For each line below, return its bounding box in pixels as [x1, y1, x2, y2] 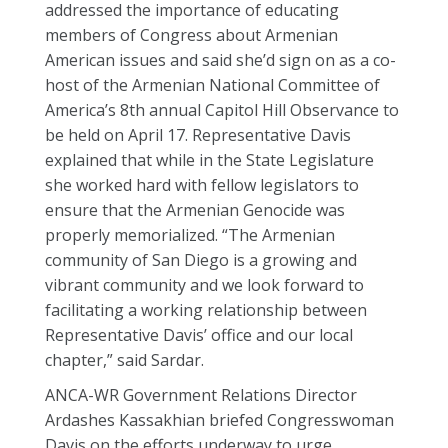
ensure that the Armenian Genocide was [45, 199, 345, 221]
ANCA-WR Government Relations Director [45, 384, 357, 406]
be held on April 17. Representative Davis [45, 124, 351, 146]
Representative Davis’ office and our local [45, 324, 353, 346]
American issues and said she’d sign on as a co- [45, 49, 396, 71]
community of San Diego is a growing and [45, 249, 357, 271]
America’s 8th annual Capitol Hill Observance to [45, 99, 399, 121]
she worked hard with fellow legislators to [45, 174, 359, 196]
